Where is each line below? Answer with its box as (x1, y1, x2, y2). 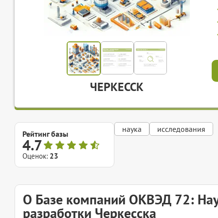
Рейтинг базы (22, 129, 68, 139)
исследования (157, 124, 205, 134)
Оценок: (22, 151, 50, 161)
